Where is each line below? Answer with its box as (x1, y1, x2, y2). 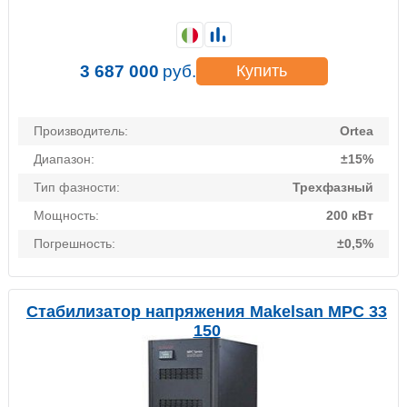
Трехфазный (293, 180, 373, 195)
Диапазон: (34, 152, 94, 167)
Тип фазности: (34, 180, 120, 195)
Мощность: (34, 208, 99, 223)
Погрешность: (34, 236, 115, 252)
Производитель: (34, 124, 128, 139)
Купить (236, 62, 287, 81)
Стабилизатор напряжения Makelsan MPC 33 (26, 303, 387, 322)
